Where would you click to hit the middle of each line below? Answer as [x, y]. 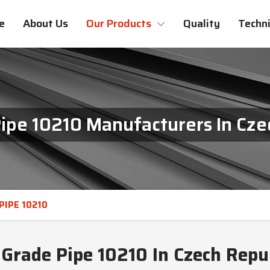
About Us [46, 24]
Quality [202, 24]
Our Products [120, 24]
